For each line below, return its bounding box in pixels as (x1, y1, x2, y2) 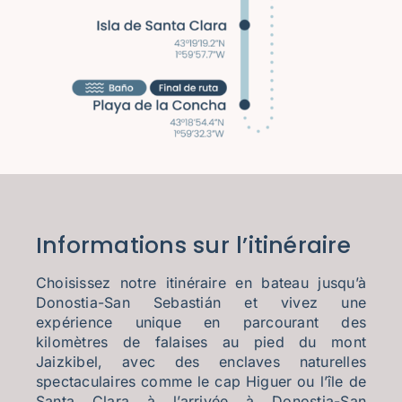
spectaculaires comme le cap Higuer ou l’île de (35, 371, 367, 390)
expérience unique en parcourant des (35, 312, 367, 331)
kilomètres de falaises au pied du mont (35, 332, 367, 351)
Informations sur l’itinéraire (35, 229, 351, 261)
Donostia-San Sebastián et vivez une (35, 293, 367, 311)
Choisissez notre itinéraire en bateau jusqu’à (35, 273, 367, 292)
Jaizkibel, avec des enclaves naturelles (35, 352, 367, 371)
